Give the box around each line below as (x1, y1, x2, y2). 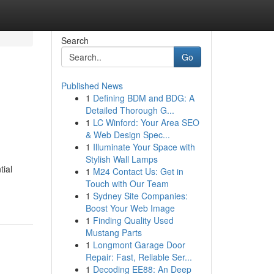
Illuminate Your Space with (92, 141, 195, 153)
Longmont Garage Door (92, 239, 185, 251)
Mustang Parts (85, 226, 142, 239)
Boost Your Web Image (85, 202, 175, 214)
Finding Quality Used (92, 214, 174, 226)
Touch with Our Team (85, 177, 169, 190)
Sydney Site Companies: (92, 190, 188, 202)
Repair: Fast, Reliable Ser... (85, 251, 192, 263)
